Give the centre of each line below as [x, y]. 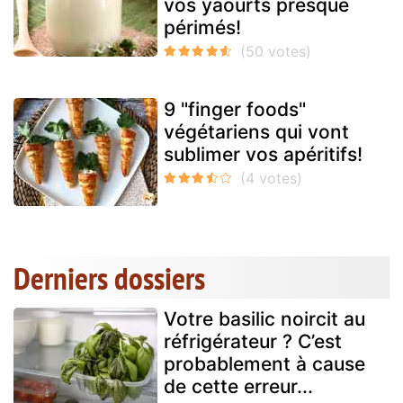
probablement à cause [264, 364]
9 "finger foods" [235, 110]
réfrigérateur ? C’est [253, 342]
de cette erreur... [238, 387]
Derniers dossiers [109, 278]
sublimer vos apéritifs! [263, 155]
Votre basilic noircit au [264, 319]
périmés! [202, 28]
